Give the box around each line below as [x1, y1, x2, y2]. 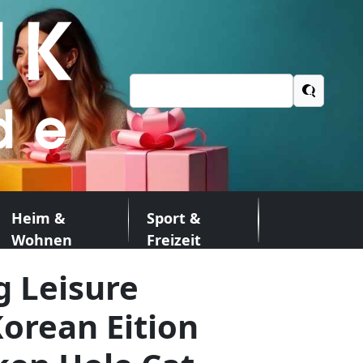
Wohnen [11, 230, 72, 250]
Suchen [129, 90, 174, 109]
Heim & [11, 208, 66, 228]
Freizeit [147, 230, 202, 250]
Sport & [147, 208, 202, 228]
